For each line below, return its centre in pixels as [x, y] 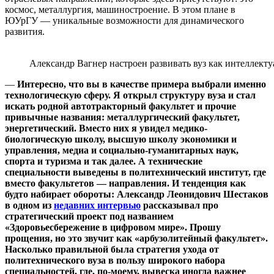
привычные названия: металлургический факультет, [122, 117]
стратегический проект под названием [89, 216]
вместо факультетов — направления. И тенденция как [125, 183]
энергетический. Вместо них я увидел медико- [106, 128]
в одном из [29, 205]
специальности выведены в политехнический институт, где [135, 172]
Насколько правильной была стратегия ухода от [112, 249]
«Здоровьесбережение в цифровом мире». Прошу [113, 227]
